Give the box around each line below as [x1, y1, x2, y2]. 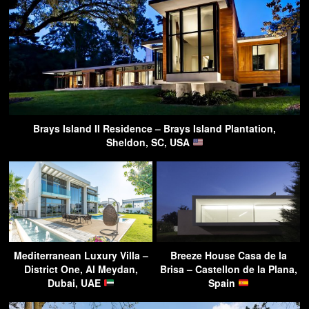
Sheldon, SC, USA [106, 134, 192, 149]
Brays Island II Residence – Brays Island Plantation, [33, 121, 276, 135]
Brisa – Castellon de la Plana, [159, 261, 297, 276]
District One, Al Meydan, [23, 261, 138, 276]
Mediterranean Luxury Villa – [13, 248, 148, 262]
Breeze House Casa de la [170, 248, 287, 262]
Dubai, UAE [47, 275, 103, 290]
